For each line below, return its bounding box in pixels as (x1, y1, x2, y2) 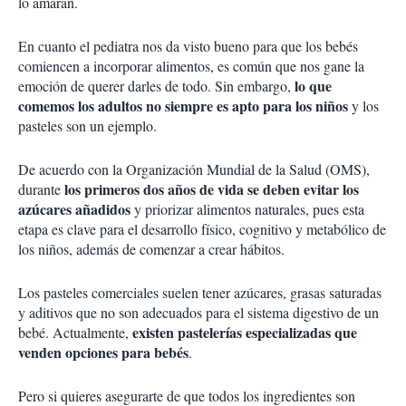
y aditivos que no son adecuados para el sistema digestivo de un (18, 303, 379, 323)
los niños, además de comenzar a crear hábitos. (18, 239, 285, 259)
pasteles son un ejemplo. (18, 116, 157, 136)
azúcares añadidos (18, 198, 130, 220)
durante (18, 179, 64, 199)
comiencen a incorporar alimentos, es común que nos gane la (18, 56, 364, 76)
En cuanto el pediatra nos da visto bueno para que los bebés (18, 36, 358, 56)
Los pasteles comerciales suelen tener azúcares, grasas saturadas (18, 283, 382, 303)
